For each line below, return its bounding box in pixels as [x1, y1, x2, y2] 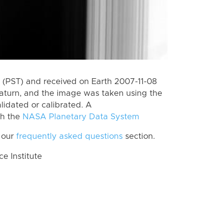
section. [123, 132, 155, 141]
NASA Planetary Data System [22, 112, 139, 121]
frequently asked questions [16, 132, 123, 141]
